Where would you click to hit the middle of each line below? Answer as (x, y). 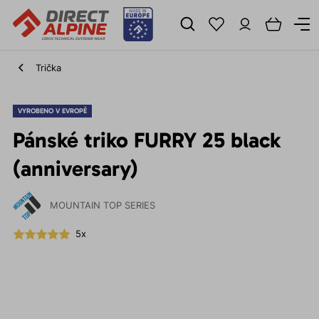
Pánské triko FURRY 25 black (146, 140)
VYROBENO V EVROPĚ (52, 111)
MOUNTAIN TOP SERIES (102, 205)
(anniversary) (75, 169)
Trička (48, 68)
